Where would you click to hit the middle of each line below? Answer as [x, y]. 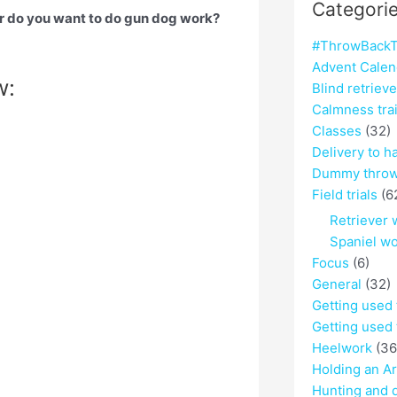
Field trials [344, 195]
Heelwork [342, 348]
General [336, 284]
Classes [336, 131]
